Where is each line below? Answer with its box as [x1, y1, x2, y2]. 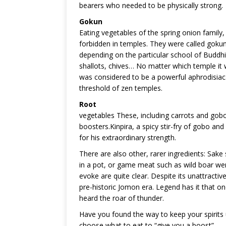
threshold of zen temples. [79, 83, 162, 93]
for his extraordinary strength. [79, 132, 176, 142]
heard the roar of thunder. [79, 193, 164, 203]
